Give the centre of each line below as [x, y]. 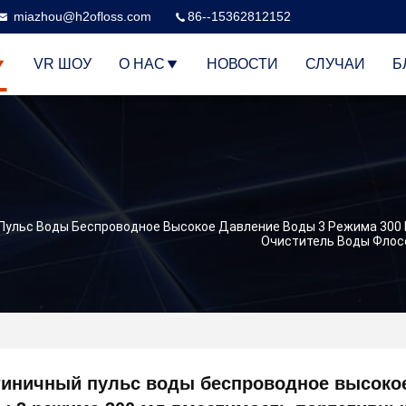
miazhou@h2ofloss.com [82, 16]
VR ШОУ [63, 64]
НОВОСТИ [242, 64]
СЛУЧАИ [335, 64]
